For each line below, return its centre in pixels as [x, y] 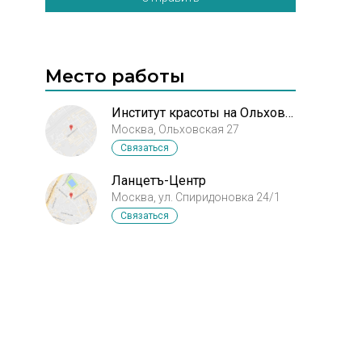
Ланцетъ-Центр [159, 181]
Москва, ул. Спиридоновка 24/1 [196, 197]
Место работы [115, 76]
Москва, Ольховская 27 [175, 129]
